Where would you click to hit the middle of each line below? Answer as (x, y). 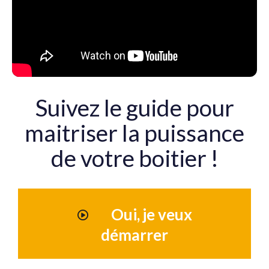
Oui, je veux (151, 215)
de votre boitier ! (134, 158)
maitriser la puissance (134, 133)
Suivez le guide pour (134, 108)
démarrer (134, 234)
